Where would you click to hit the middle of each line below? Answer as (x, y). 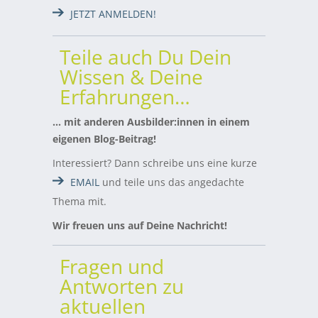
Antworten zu (122, 286)
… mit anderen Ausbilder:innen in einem (151, 122)
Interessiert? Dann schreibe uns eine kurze (155, 163)
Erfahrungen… (125, 97)
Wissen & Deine (131, 77)
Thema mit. (79, 202)
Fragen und (112, 267)
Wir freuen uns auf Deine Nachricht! (140, 226)
